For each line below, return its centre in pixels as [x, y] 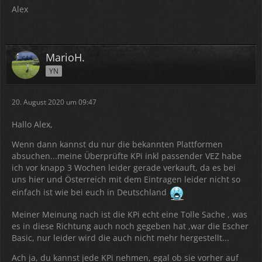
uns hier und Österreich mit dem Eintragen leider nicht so [126, 179]
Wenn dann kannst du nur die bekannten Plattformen [117, 144]
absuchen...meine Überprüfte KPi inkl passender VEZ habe [127, 156]
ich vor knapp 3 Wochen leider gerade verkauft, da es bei [124, 168]
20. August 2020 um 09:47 [54, 102]
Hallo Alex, [32, 124]
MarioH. [65, 57]
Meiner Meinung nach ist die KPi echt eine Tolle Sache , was [130, 214]
